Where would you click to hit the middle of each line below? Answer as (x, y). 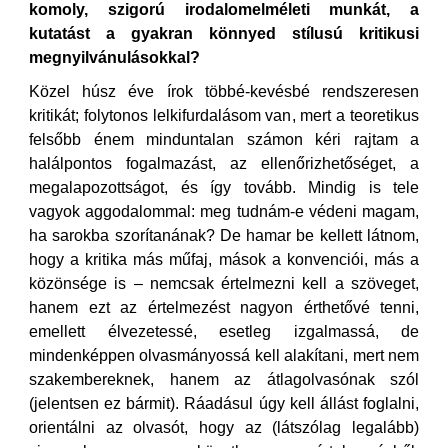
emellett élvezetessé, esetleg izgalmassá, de (224, 331)
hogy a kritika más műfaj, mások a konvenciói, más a (224, 259)
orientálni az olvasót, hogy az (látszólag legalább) (224, 427)
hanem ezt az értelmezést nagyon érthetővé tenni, (224, 307)
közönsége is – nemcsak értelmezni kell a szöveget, (224, 283)
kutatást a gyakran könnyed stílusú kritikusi (224, 33)
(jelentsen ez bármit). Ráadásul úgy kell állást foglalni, (224, 403)
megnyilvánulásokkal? (114, 57)
